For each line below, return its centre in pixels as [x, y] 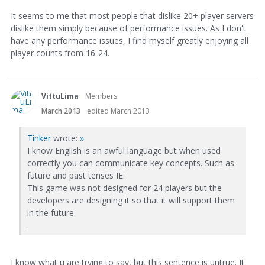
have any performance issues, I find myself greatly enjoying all [130, 40]
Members [101, 96]
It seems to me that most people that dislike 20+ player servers [132, 15]
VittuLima [60, 96]
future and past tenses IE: [76, 175]
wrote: [65, 138]
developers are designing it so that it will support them [131, 200]
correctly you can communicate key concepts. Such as [131, 163]
